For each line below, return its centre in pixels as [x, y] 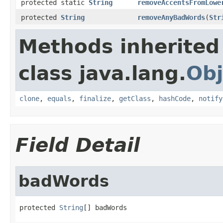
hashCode [175, 98]
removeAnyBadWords [171, 17]
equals [59, 98]
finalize [95, 98]
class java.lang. [102, 73]
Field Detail [78, 145]
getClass [135, 98]
